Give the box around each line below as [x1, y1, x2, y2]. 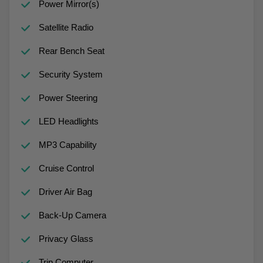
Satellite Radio [38, 22, 93, 32]
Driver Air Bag [38, 186, 92, 197]
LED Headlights [38, 116, 99, 126]
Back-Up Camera [38, 210, 106, 220]
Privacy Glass [38, 233, 93, 244]
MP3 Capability [38, 139, 97, 150]
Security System [38, 69, 103, 79]
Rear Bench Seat [38, 45, 104, 56]
